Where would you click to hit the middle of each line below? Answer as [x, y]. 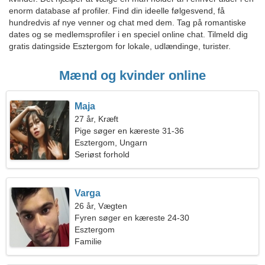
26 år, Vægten [101, 206]
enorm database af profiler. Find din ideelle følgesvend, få [117, 11]
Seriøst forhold [102, 154]
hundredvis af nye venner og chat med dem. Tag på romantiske [127, 22]
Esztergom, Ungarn [111, 143]
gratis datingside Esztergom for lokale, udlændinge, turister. [120, 46]
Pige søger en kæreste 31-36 [130, 131]
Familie [88, 241]
